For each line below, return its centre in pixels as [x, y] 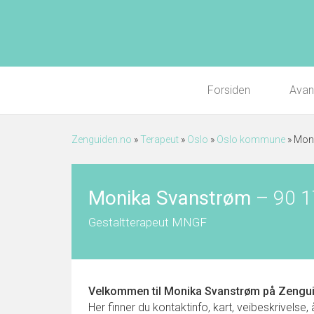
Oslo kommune [251, 139]
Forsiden [229, 90]
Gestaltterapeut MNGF [148, 222]
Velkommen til [126, 291]
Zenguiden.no [102, 139]
